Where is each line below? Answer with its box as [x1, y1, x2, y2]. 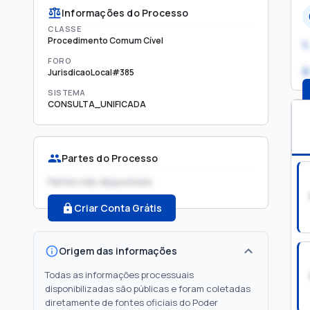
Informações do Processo [62, 6, 189, 19]
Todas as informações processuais [45, 268, 194, 281]
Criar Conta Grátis [74, 201, 162, 215]
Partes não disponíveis [48, 175, 152, 188]
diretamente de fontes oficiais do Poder [45, 296, 218, 309]
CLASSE [48, 24, 81, 34]
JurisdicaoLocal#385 [48, 66, 134, 78]
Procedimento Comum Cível [48, 35, 163, 46]
